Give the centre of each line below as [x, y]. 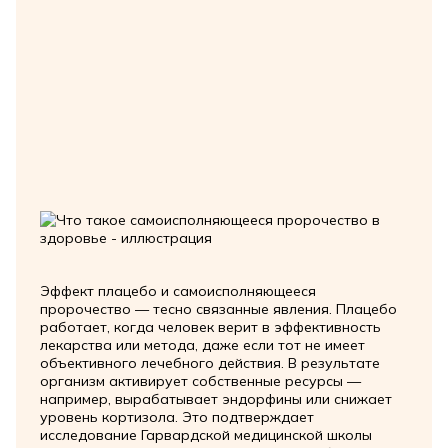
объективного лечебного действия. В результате [209, 363]
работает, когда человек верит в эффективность [210, 327]
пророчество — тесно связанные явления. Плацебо [218, 309]
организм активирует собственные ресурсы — [200, 381]
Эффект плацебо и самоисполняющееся [177, 291]
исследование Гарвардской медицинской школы [205, 435]
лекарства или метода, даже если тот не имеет [202, 345]
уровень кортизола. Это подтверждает [176, 417]
